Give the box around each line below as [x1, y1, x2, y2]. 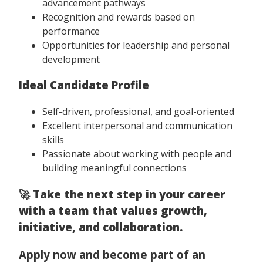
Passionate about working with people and [42, 147, 231, 161]
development [42, 52, 100, 66]
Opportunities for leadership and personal [42, 38, 230, 52]
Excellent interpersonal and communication [42, 119, 232, 133]
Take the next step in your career [33, 186, 225, 201]
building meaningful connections [42, 161, 187, 175]
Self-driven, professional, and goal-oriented [42, 105, 234, 119]
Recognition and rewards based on [42, 10, 195, 23]
